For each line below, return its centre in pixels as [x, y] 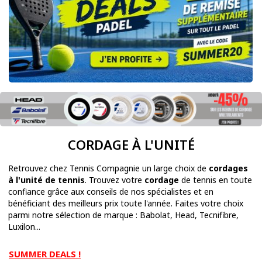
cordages [228, 168]
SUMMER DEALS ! [45, 254]
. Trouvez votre [115, 180]
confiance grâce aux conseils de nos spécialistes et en [111, 192]
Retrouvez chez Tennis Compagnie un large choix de [108, 168]
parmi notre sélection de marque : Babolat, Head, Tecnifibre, [123, 215]
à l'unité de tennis [46, 180]
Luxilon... [24, 227]
